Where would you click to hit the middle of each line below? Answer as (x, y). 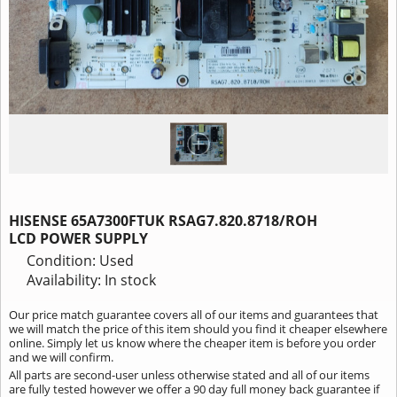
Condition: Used (80, 260)
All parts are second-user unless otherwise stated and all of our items (189, 375)
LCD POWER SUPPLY (78, 239)
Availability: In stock (91, 280)
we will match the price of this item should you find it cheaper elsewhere (198, 328)
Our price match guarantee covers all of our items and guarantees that (193, 314)
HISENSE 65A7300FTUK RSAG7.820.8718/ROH (163, 221)
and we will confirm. (61, 357)
